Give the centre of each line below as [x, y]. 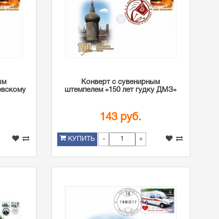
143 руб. [121, 117]
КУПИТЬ [81, 139]
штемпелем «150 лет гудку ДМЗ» [121, 90]
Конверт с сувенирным [121, 82]
